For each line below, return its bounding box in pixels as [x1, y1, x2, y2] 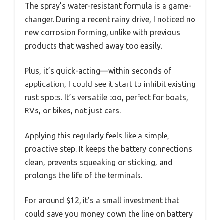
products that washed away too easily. [25, 41, 162, 51]
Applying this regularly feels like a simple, [25, 131, 169, 140]
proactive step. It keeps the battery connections [25, 144, 192, 154]
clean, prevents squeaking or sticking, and [25, 158, 173, 167]
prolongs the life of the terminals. [25, 171, 142, 180]
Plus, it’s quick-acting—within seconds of [25, 66, 171, 76]
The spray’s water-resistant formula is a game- [25, 1, 191, 11]
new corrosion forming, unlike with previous [25, 28, 180, 37]
